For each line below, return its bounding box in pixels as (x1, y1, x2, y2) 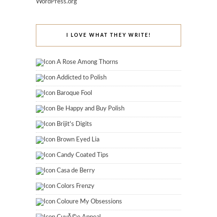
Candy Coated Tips (57, 152, 108, 158)
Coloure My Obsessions (57, 198, 122, 205)
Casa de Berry (57, 167, 95, 174)
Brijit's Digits (57, 121, 92, 127)
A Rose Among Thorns (57, 59, 118, 65)
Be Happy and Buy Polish (57, 105, 124, 112)
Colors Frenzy (57, 183, 94, 189)
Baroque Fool (57, 90, 92, 96)
